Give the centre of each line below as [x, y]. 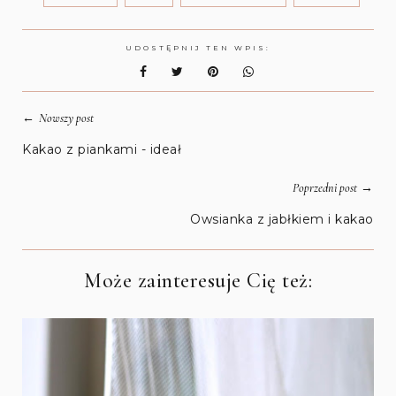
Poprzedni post [324, 188]
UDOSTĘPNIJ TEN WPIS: [198, 48]
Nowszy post [67, 118]
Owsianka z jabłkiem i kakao [282, 220]
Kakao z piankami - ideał [102, 150]
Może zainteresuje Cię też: [198, 281]
